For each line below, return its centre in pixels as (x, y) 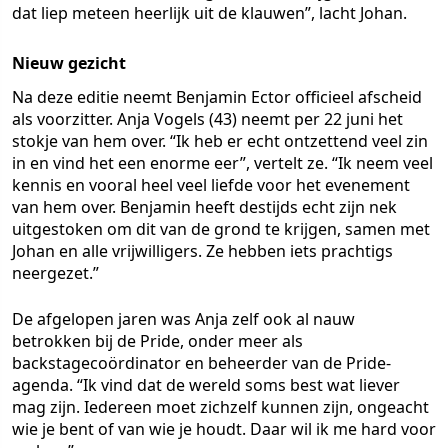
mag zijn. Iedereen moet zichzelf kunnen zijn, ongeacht (220, 407)
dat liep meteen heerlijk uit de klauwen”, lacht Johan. (209, 13)
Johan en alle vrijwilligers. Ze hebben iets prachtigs (202, 251)
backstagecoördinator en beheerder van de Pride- (201, 363)
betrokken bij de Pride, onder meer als (157, 341)
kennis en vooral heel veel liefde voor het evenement (211, 185)
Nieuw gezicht (69, 63)
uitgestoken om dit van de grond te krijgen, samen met (221, 229)
